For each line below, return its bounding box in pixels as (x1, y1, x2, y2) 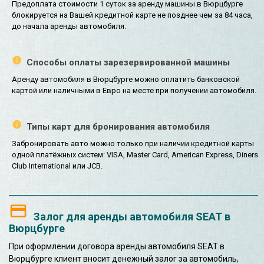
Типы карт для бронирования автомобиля (27, 121, 210, 133)
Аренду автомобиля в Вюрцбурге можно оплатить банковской (12, 75, 240, 84)
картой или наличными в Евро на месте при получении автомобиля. (12, 86, 256, 95)
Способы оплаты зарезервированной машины (27, 57, 230, 68)
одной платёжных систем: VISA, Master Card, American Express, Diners (12, 150, 258, 160)
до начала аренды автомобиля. (12, 21, 126, 31)
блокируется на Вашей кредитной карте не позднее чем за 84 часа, (12, 10, 253, 19)
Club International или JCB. (12, 161, 103, 171)
